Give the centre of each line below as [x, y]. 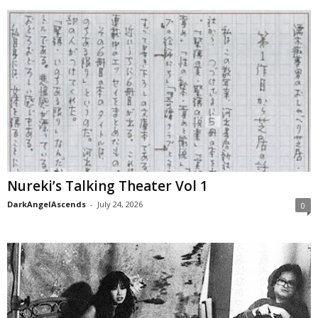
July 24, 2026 [120, 204]
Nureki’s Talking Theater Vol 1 [108, 186]
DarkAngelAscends [46, 204]
